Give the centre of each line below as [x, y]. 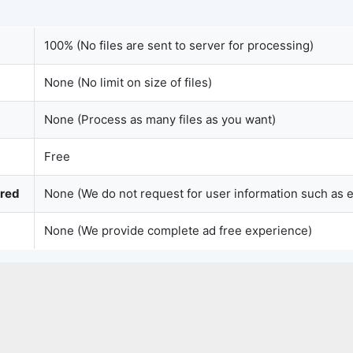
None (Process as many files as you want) [160, 119]
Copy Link [278, 66]
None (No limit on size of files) [128, 82]
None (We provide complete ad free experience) [178, 230]
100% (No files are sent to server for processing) [178, 45]
